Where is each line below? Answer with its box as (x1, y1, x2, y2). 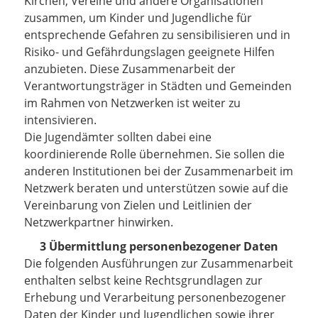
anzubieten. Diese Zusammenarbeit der (24, 61, 236, 77)
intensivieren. (24, 112, 97, 128)
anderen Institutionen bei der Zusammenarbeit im (24, 163, 293, 179)
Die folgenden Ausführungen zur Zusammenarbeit (24, 256, 293, 271)
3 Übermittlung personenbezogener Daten (40, 238, 278, 254)
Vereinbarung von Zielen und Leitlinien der (24, 197, 252, 213)
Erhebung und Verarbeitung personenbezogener (24, 290, 286, 305)
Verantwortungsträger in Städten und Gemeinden (24, 78, 292, 94)
